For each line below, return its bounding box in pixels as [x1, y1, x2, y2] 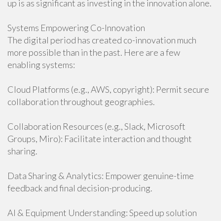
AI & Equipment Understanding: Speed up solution [7, 207, 197, 218]
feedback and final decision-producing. [7, 183, 152, 193]
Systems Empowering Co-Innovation [7, 22, 145, 33]
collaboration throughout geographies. [7, 96, 155, 107]
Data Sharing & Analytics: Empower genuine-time [7, 170, 194, 181]
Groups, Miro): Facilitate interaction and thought [7, 133, 192, 144]
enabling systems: [7, 59, 75, 70]
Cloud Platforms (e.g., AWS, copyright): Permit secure [7, 84, 209, 95]
